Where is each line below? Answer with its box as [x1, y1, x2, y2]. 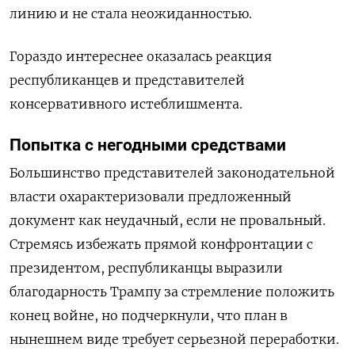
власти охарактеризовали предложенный [10, 189, 292, 205]
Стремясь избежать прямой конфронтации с [10, 236, 313, 253]
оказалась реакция [143, 48, 272, 65]
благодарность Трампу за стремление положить [10, 284, 334, 300]
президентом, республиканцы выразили [10, 260, 283, 277]
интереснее [66, 48, 143, 65]
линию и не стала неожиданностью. [10, 6, 252, 22]
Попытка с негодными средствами [10, 136, 286, 155]
